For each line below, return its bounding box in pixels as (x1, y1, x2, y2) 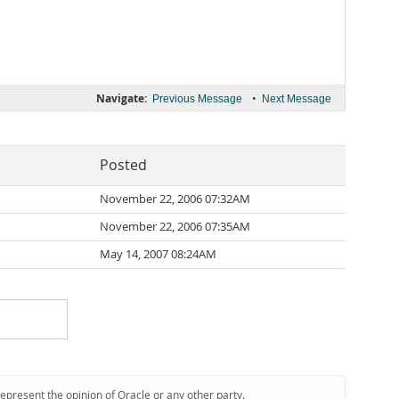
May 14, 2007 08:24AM (100, 247, 216, 262)
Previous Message (152, 93, 242, 105)
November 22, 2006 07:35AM (100, 219, 250, 234)
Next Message (262, 93, 331, 105)
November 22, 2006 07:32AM (100, 191, 250, 207)
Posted (100, 156, 147, 175)
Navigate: (96, 91, 147, 106)
